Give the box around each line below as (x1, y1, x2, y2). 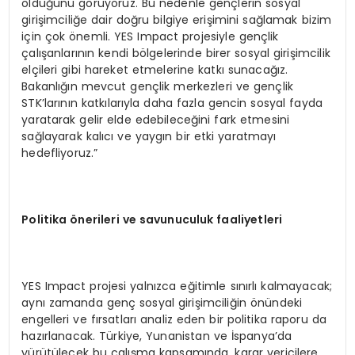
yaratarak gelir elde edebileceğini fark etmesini (21, 111, 290, 128)
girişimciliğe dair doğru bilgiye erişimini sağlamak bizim (21, 11, 332, 28)
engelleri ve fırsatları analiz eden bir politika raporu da (21, 311, 326, 327)
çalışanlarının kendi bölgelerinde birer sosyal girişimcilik (21, 44, 330, 61)
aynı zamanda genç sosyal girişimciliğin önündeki (21, 294, 303, 311)
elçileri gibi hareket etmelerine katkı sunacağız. (21, 61, 288, 78)
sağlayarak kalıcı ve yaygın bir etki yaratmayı (21, 128, 277, 144)
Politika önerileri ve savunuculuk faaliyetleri (21, 211, 283, 227)
